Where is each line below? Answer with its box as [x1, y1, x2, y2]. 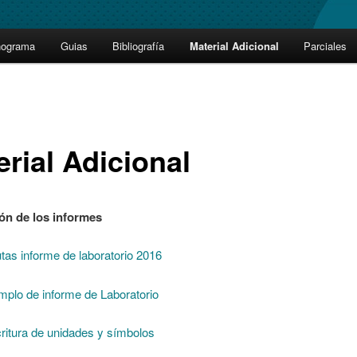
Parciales [304, 38, 347, 54]
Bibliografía [112, 38, 165, 54]
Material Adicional [189, 38, 279, 54]
